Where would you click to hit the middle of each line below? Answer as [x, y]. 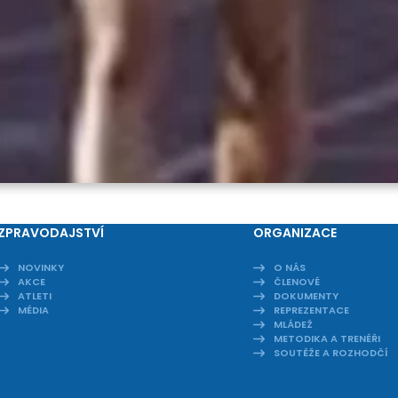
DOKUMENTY [306, 296]
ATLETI [35, 296]
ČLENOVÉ [297, 282]
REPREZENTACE [312, 310]
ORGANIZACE [295, 233]
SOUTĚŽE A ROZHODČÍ [331, 353]
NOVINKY [41, 268]
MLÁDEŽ [294, 325]
